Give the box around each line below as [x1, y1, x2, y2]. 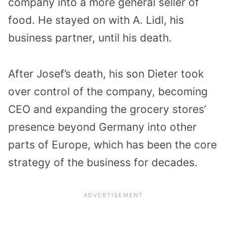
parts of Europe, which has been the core [8, 138, 217, 151]
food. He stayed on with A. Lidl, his [8, 14, 184, 27]
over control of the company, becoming [8, 85, 208, 98]
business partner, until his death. [8, 31, 172, 45]
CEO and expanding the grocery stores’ [8, 102, 206, 116]
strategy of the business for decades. [8, 156, 198, 169]
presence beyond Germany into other [8, 120, 197, 133]
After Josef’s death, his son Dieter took [8, 67, 204, 80]
